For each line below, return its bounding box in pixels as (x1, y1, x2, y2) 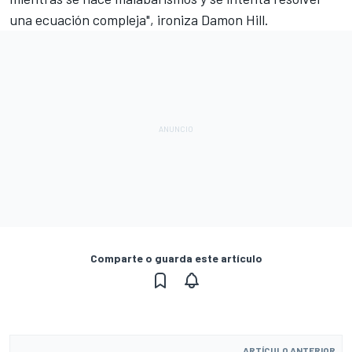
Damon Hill (201, 11, 265, 28)
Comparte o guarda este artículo (90, 251, 262, 265)
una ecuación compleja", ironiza (9, 11, 201, 28)
